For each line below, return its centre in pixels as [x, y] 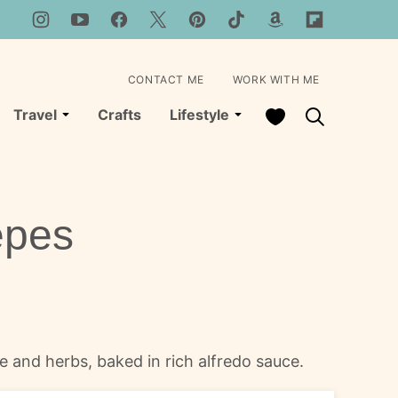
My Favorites [309, 115]
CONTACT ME [166, 80]
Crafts [119, 115]
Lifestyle [199, 115]
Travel [35, 115]
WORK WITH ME [276, 80]
